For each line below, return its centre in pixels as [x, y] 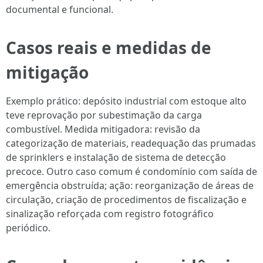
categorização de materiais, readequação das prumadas [131, 143]
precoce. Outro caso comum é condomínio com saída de [131, 171]
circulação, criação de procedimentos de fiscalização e [126, 200]
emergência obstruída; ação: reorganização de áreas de [130, 186]
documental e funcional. [60, 9]
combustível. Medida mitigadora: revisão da [103, 129]
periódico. [28, 228]
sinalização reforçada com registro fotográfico [110, 214]
